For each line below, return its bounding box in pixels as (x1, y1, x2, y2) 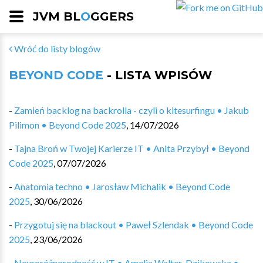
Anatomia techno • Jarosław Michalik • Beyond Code (14, 181, 230, 192)
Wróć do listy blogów (12, 43, 100, 54)
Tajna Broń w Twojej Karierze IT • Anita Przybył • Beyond (14, 143, 249, 154)
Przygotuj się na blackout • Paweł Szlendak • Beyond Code (14, 219, 253, 230)
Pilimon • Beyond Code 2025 (9, 119, 126, 130)
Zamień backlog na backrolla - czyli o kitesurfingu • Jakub (14, 104, 249, 116)
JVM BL (33, 9, 80, 23)
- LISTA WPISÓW (103, 68, 212, 82)
